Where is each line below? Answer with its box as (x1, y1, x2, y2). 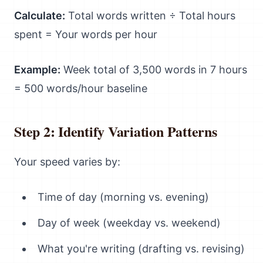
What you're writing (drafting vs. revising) (38, 242, 245, 255)
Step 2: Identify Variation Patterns (14, 121, 217, 141)
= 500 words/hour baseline (14, 82, 147, 95)
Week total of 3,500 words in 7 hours (60, 63, 247, 76)
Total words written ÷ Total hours (65, 9, 235, 22)
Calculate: (14, 9, 65, 22)
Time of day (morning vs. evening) (38, 191, 209, 203)
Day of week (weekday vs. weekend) (38, 217, 221, 229)
